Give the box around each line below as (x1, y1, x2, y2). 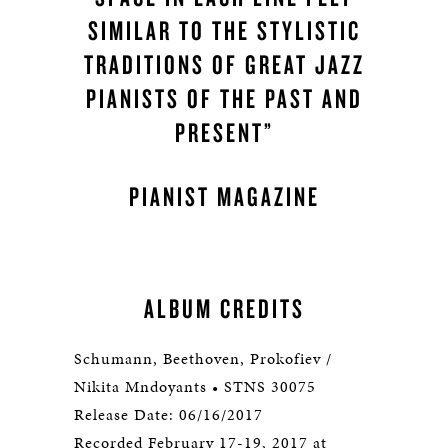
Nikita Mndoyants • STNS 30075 (74, 375, 316, 399)
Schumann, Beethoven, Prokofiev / (74, 347, 332, 371)
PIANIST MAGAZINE (128, 179, 320, 214)
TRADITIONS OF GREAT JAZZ (83, 47, 365, 82)
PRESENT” (174, 115, 274, 150)
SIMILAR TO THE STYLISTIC (87, 13, 361, 48)
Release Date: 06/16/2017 (74, 403, 263, 427)
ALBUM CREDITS (143, 291, 305, 326)
